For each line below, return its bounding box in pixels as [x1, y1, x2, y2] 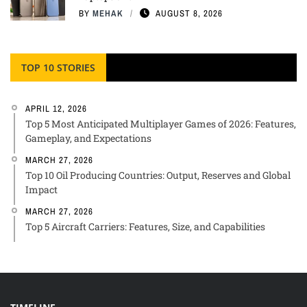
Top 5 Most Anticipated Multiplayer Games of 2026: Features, [25, 117, 296, 131]
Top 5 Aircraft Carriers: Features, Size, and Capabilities [25, 220, 265, 234]
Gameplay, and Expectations [25, 132, 151, 145]
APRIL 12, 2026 [25, 103, 87, 115]
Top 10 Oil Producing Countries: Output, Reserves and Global [25, 169, 291, 182]
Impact [25, 183, 58, 197]
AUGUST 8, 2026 [156, 8, 223, 20]
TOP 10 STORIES [21, 61, 95, 75]
